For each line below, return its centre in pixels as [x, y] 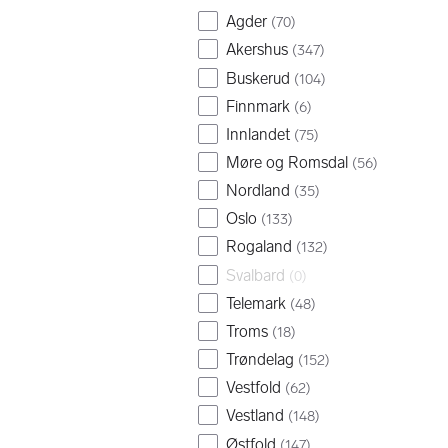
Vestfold [253, 388]
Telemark [256, 303]
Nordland [258, 191]
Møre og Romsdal [287, 162]
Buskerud [258, 78]
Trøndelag [260, 360]
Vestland [255, 416]
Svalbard [255, 275]
